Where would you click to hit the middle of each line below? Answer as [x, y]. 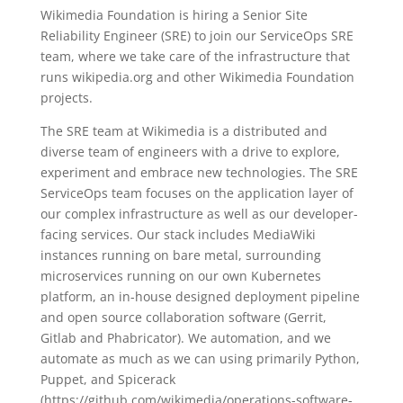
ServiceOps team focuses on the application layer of [197, 193]
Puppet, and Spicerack [107, 379]
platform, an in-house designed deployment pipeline [200, 296]
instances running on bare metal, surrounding [180, 255]
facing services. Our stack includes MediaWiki [178, 234]
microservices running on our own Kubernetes [180, 276]
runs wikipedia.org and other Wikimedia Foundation [197, 77]
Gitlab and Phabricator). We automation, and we [185, 338]
